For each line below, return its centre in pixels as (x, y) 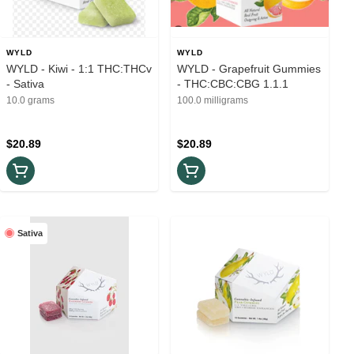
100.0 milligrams (213, 100)
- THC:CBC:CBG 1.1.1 (233, 83)
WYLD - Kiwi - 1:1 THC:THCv (79, 68)
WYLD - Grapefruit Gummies (249, 68)
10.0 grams (30, 100)
